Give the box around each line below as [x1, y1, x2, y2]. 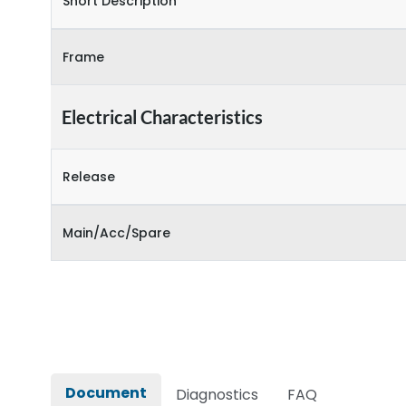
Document [65, 382, 147, 403]
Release [63, 168, 115, 186]
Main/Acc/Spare [63, 224, 170, 242]
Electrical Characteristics [62, 106, 263, 128]
